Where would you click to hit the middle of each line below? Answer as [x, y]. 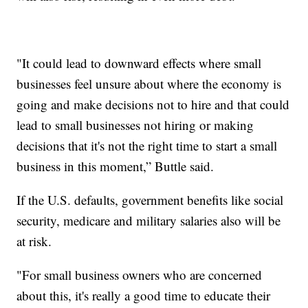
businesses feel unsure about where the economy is [149, 84]
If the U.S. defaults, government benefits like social [150, 200]
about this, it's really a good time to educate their [144, 296]
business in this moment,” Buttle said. [115, 166]
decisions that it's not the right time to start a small [147, 146]
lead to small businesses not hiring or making [135, 125]
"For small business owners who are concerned [140, 275]
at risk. [34, 241]
